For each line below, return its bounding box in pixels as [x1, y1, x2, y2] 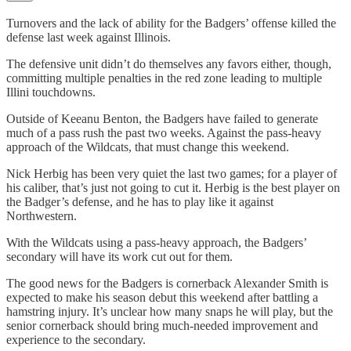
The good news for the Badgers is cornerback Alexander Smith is [6, 276, 328, 290]
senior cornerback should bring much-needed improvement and [6, 318, 318, 332]
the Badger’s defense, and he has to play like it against [6, 194, 273, 208]
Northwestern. [6, 208, 77, 223]
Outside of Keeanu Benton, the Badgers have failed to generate [6, 111, 318, 125]
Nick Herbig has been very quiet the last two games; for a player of [6, 166, 337, 180]
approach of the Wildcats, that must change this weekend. [6, 139, 289, 154]
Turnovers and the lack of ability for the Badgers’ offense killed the [6, 16, 336, 30]
